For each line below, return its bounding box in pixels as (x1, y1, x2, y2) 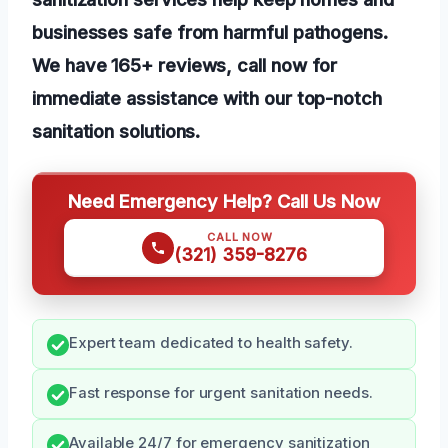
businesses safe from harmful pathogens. (32, 21, 388, 44)
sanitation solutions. (32, 120, 201, 143)
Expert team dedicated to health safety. (69, 334, 353, 353)
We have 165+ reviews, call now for (32, 54, 338, 77)
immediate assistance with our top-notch (32, 87, 382, 110)
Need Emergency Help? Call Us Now (68, 190, 380, 213)
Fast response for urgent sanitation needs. (69, 384, 373, 403)
